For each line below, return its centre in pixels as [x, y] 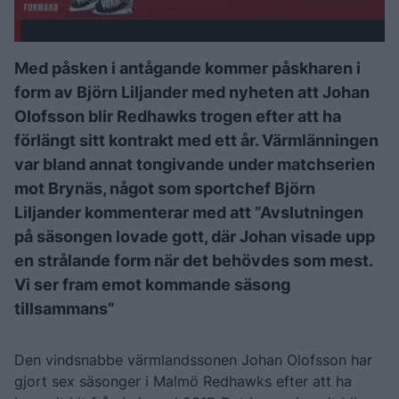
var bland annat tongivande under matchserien [195, 164]
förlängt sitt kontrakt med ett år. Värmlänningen [196, 140]
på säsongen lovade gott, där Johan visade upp [195, 236]
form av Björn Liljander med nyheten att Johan [192, 92]
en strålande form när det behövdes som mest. [193, 260]
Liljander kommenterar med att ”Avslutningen [189, 212]
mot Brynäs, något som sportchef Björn [165, 188]
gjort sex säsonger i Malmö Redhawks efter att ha [183, 381]
